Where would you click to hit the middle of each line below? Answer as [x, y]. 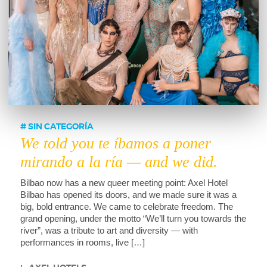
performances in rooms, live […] [83, 243]
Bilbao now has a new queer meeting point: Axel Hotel [124, 183]
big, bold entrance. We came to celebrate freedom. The [127, 207]
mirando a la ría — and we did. [119, 162]
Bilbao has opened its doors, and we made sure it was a [128, 195]
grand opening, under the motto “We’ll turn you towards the [133, 219]
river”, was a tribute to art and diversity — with [109, 231]
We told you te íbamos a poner [116, 143]
